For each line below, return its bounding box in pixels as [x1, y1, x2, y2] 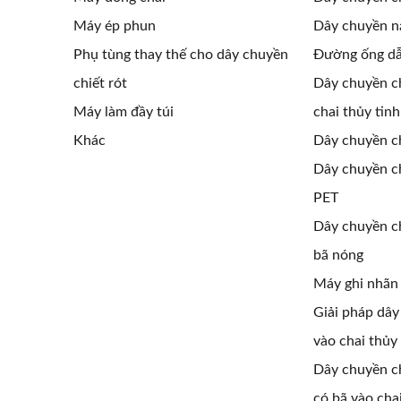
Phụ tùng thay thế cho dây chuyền [73, 47, 288, 62]
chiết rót [73, 76, 127, 90]
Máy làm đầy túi [73, 105, 174, 119]
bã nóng [312, 248, 363, 262]
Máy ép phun [73, 19, 156, 33]
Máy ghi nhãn [312, 277, 398, 291]
